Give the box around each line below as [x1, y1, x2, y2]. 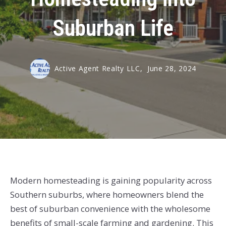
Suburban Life [52, 16, 174, 42]
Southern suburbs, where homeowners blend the [10, 188, 204, 200]
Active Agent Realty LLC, [54, 64, 145, 74]
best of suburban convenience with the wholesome [10, 202, 210, 214]
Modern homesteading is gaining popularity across [10, 174, 212, 186]
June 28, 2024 [147, 64, 197, 74]
